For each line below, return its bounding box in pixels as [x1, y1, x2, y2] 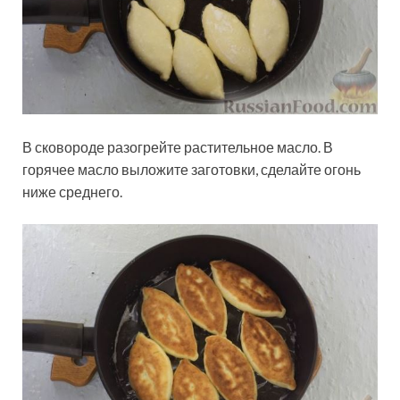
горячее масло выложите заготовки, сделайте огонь [22, 161, 361, 179]
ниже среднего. [22, 183, 122, 201]
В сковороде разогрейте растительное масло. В [22, 138, 333, 156]
